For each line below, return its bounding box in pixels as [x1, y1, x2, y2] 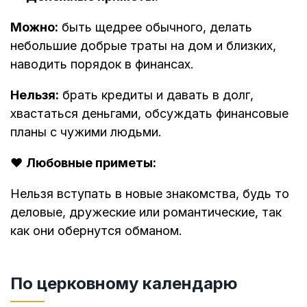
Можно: [10, 20, 58, 35]
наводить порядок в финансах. [10, 57, 194, 72]
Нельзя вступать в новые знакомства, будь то [10, 186, 289, 201]
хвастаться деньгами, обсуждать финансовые [10, 106, 288, 121]
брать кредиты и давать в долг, [59, 88, 254, 103]
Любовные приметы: [26, 156, 156, 171]
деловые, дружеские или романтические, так [10, 205, 282, 220]
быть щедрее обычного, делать [58, 20, 252, 35]
